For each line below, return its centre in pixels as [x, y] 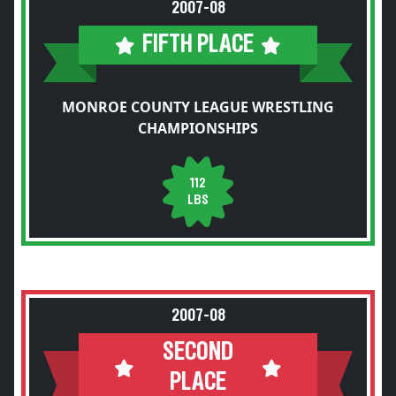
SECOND [198, 352]
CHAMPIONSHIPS [198, 128]
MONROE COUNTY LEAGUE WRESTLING [198, 107]
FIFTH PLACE [198, 45]
